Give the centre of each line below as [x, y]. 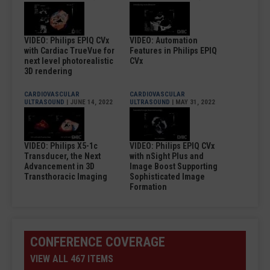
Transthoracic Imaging [66, 176]
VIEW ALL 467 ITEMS [72, 259]
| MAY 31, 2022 [193, 102]
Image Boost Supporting [174, 166]
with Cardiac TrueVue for [69, 50]
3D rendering [48, 71]
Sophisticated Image [167, 176]
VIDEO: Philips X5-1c [61, 146]
